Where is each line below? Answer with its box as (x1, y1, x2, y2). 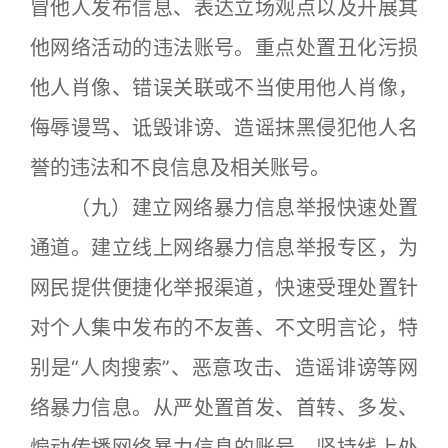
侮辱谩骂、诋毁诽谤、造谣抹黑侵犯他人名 (30, 116, 418, 140)
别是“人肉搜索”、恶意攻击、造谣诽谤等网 (30, 356, 418, 380)
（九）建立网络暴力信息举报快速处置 (30, 196, 418, 220)
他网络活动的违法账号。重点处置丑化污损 (30, 36, 418, 60)
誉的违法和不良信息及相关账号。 (30, 156, 330, 180)
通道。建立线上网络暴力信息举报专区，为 (30, 236, 418, 260)
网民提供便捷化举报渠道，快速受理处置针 (30, 276, 418, 300)
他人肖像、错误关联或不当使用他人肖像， (30, 76, 418, 100)
